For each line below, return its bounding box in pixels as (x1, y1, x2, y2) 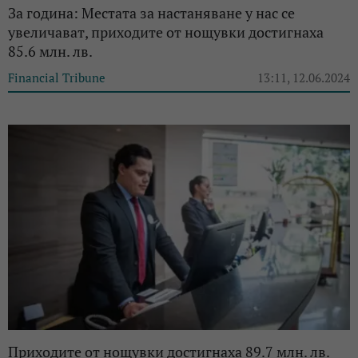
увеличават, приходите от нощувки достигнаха (8, 22, 324, 42)
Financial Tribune (8, 70, 105, 86)
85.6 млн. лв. (8, 42, 93, 62)
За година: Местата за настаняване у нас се (8, 3, 295, 23)
